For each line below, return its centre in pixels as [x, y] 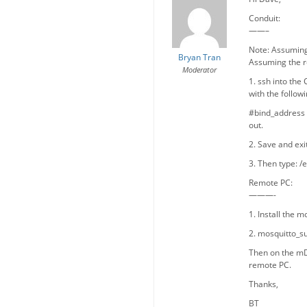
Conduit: [265, 18]
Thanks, [263, 284]
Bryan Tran [199, 57]
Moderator [199, 70]
